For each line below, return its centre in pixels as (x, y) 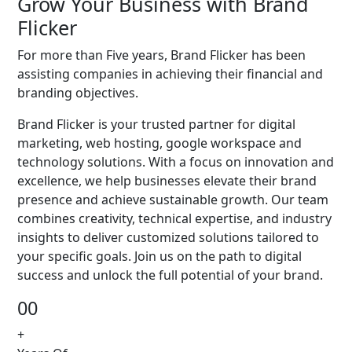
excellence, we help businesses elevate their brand (167, 181)
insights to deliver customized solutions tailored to (168, 238)
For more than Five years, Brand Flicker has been (161, 55)
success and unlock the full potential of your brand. (170, 275)
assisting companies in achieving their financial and (170, 74)
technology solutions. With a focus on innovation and (176, 162)
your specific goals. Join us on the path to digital (159, 257)
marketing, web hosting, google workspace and (159, 143)
